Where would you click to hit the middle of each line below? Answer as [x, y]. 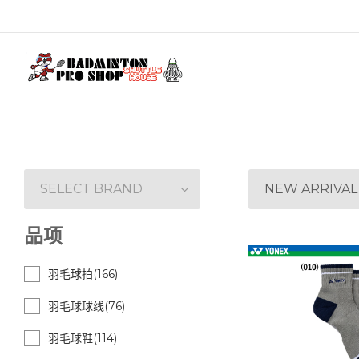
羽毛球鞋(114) [83, 338]
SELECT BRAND [91, 189]
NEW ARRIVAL [311, 189]
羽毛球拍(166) [83, 274]
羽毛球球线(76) [87, 306]
